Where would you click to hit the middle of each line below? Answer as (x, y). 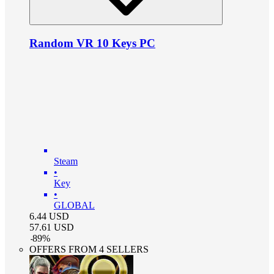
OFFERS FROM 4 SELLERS (89, 249)
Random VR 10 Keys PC (92, 43)
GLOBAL (74, 205)
